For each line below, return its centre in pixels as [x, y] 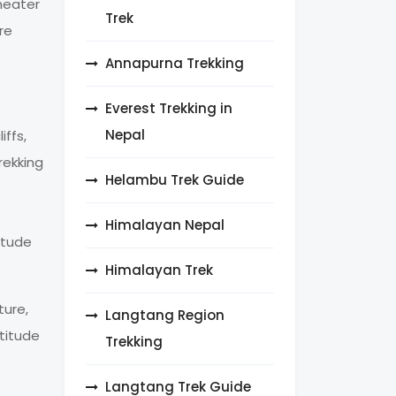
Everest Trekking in [169, 109]
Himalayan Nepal [165, 225]
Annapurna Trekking [175, 64]
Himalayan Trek [159, 270]
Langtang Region [165, 316]
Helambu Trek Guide [175, 180]
